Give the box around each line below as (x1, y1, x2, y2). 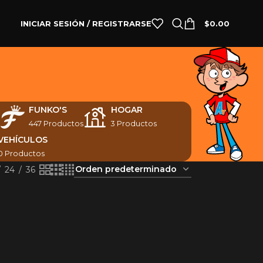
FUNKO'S (29, 104, 67, 115)
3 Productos (111, 119, 157, 128)
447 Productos (29, 119, 83, 128)
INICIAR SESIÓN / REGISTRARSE (20, 18, 151, 28)
